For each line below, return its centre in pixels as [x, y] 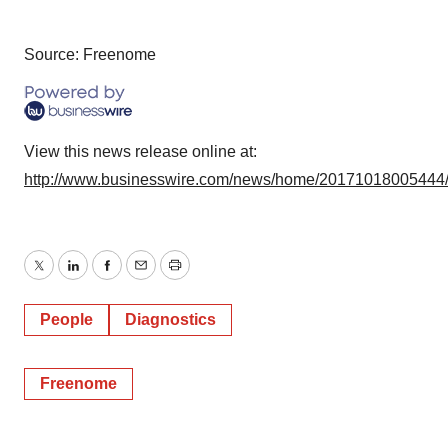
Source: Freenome [90, 54]
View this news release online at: [140, 151]
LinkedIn [102, 277]
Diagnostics [170, 319]
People [66, 319]
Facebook [141, 277]
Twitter [61, 277]
